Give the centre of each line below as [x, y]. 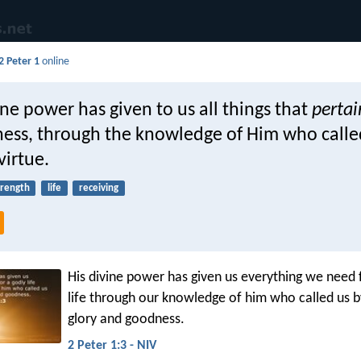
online [55, 62]
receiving [98, 189]
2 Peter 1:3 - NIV [112, 345]
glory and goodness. [126, 320]
